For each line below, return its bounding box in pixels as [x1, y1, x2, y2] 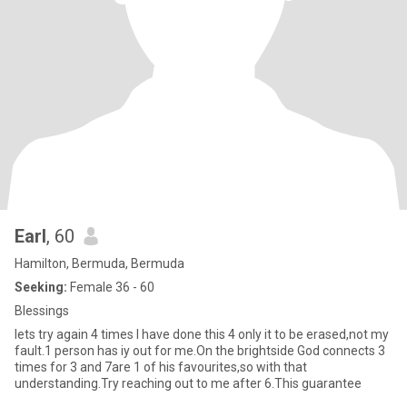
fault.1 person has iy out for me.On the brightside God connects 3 [15, 343, 385, 358]
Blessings [15, 303, 69, 318]
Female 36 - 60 [67, 280, 154, 294]
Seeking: [15, 280, 67, 294]
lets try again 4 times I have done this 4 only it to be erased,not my [15, 327, 389, 342]
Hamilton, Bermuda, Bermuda [15, 256, 184, 271]
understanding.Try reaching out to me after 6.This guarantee [15, 376, 362, 391]
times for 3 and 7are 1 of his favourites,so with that [15, 360, 307, 374]
